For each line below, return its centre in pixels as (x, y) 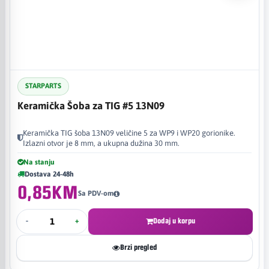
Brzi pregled (138, 247)
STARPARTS (43, 86)
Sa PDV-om (95, 193)
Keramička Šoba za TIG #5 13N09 (91, 105)
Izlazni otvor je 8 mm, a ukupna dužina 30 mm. (101, 143)
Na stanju (39, 162)
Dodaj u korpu (174, 221)
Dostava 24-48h (49, 174)
